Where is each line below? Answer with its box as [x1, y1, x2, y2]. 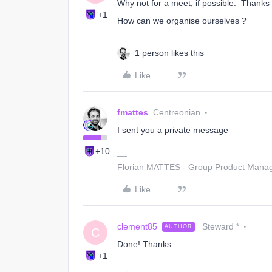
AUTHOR [165, 223, 192, 229]
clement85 [117, 222, 157, 231]
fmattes [117, 107, 148, 117]
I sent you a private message [117, 125, 228, 135]
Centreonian [153, 107, 200, 117]
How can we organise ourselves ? [117, 16, 246, 25]
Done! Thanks [117, 239, 171, 249]
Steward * [202, 222, 239, 231]
